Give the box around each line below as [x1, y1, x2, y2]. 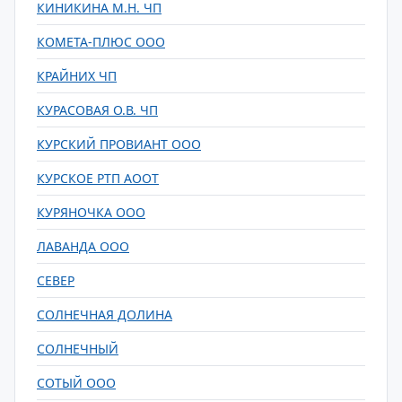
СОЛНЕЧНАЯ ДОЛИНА [37, 306, 172, 323]
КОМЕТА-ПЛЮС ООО [37, 33, 165, 50]
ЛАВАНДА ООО [37, 238, 129, 255]
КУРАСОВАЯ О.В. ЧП [37, 101, 158, 118]
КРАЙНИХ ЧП [37, 67, 117, 84]
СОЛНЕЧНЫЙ [37, 340, 118, 357]
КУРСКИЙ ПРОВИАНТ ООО [37, 135, 201, 153]
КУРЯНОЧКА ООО [37, 204, 145, 221]
